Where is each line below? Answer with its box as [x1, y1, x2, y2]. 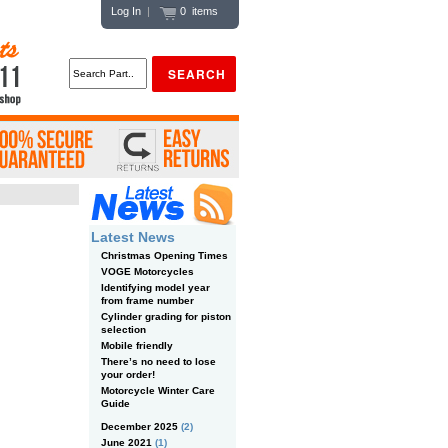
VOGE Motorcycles [100, 266, 194, 278]
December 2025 [100, 421, 178, 433]
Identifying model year [100, 282, 210, 294]
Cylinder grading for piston [100, 311, 231, 323]
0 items [176, 5, 218, 17]
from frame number [100, 295, 194, 307]
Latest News [90, 229, 175, 246]
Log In [110, 5, 141, 17]
